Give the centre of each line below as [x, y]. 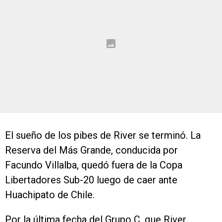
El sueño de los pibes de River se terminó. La [103, 135]
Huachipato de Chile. [50, 195]
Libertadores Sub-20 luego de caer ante [91, 180]
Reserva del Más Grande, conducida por [91, 150]
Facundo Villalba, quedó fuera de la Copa [94, 165]
